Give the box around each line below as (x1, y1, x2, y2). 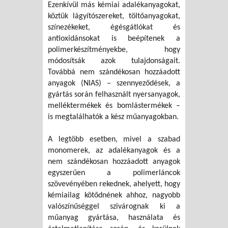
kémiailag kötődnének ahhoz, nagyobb (48, 191, 180, 200)
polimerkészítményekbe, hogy (48, 46, 180, 54)
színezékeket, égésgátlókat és (48, 23, 180, 32)
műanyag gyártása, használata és (48, 214, 180, 222)
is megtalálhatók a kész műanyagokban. (48, 113, 179, 122)
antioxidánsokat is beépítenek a (48, 35, 180, 43)
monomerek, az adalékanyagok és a (48, 147, 180, 155)
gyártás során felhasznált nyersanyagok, (48, 91, 180, 99)
